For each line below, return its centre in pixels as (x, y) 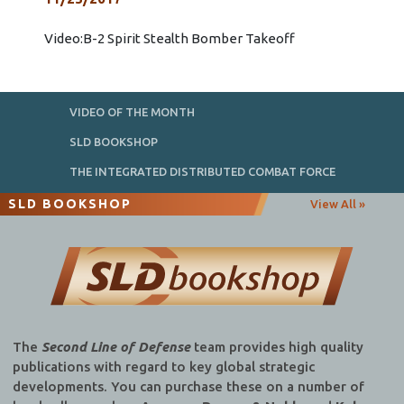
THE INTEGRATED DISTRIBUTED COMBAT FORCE (202, 171)
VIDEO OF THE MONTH (132, 112)
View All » (337, 204)
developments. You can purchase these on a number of (188, 387)
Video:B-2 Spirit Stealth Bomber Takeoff (169, 39)
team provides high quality (276, 347)
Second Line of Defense (115, 347)
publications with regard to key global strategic (163, 367)
